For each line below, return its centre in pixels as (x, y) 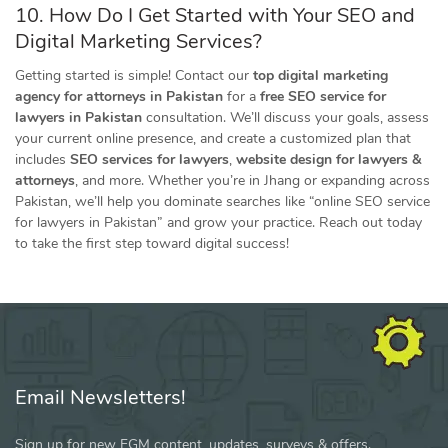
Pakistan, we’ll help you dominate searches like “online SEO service (222, 201)
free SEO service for (323, 96)
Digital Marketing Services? (138, 41)
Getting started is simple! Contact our (134, 75)
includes (42, 159)
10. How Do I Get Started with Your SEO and (215, 15)
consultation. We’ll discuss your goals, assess (285, 117)
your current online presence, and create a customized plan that (213, 138)
